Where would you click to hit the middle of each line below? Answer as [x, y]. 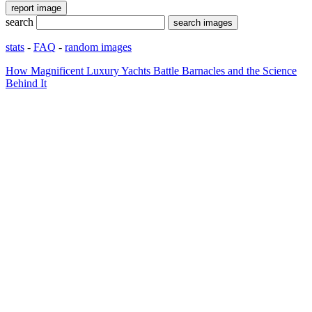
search [19, 22]
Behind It [26, 83]
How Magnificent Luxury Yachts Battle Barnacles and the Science [151, 70]
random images [98, 47]
